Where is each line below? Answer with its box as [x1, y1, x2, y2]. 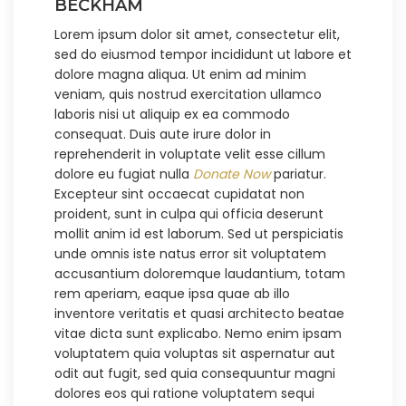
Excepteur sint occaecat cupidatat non [54, 185, 304, 204]
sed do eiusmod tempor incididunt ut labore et [54, 45, 352, 64]
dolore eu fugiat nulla [54, 165, 193, 184]
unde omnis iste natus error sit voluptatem [54, 245, 326, 264]
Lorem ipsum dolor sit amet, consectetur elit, [54, 25, 340, 44]
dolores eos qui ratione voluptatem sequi [54, 384, 314, 403]
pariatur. [270, 165, 326, 184]
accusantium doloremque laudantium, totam [54, 265, 345, 284]
